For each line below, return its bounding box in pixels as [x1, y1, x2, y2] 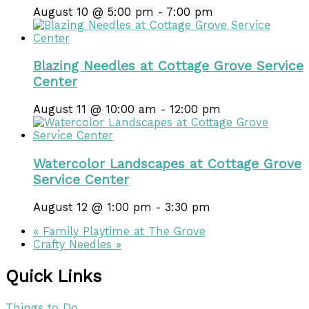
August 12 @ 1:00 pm [33, 200, 152, 214]
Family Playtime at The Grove [39, 225, 206, 239]
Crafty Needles [33, 238, 116, 252]
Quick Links [6, 266, 101, 286]
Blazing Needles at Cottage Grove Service [33, 58, 303, 74]
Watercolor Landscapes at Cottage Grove [33, 155, 301, 172]
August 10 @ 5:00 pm [33, 5, 154, 19]
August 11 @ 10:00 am [33, 103, 157, 117]
